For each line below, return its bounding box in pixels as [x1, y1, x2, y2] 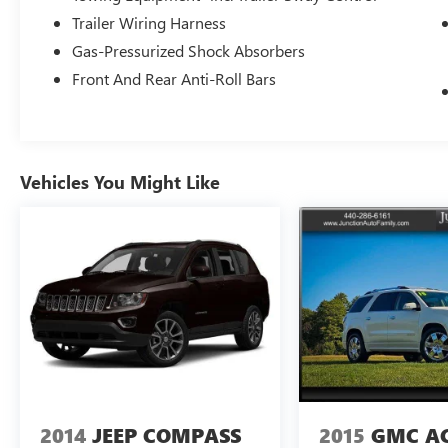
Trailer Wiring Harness [72, 12, 227, 34]
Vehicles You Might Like [20, 170, 220, 195]
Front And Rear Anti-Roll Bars [72, 68, 277, 90]
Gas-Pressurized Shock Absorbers [72, 40, 306, 62]
